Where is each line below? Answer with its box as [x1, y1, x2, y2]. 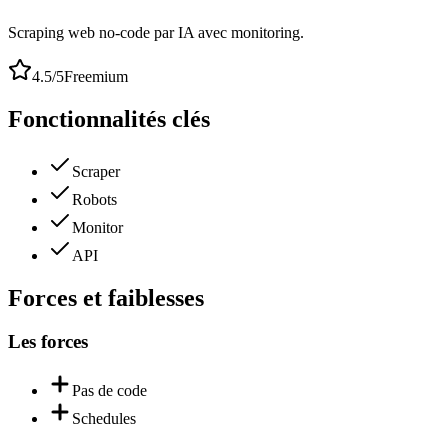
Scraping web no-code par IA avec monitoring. [8, 23, 304, 41]
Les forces [8, 331, 88, 353]
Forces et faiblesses [8, 284, 204, 311]
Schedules [72, 410, 136, 428]
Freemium [64, 67, 128, 85]
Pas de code [72, 382, 147, 400]
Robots [72, 190, 117, 208]
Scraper [72, 162, 120, 180]
